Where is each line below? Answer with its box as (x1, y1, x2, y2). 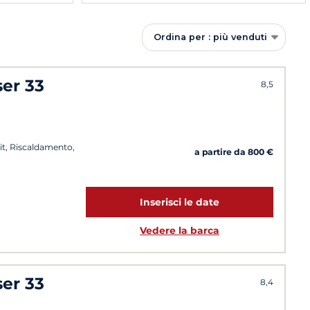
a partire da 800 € (194, 146, 273, 157)
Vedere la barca (140, 224, 220, 236)
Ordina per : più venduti (154, 31, 267, 42)
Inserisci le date (140, 196, 220, 208)
